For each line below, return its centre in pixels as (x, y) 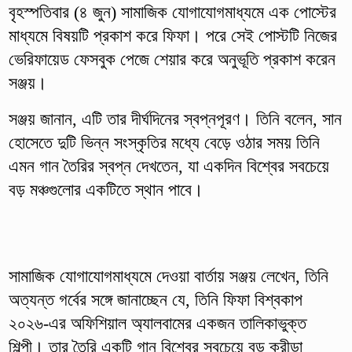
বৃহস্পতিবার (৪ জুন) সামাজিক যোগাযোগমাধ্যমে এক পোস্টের (172, 12)
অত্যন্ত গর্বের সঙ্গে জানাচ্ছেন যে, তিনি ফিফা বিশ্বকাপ (155, 299)
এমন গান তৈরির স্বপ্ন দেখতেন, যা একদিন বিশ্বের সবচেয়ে (169, 166)
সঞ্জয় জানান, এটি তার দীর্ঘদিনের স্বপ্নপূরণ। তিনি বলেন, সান (175, 119)
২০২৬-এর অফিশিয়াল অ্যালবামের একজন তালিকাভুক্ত (157, 323)
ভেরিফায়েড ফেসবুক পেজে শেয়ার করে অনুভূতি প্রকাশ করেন (172, 59)
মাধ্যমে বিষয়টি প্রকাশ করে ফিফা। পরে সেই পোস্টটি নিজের (172, 35)
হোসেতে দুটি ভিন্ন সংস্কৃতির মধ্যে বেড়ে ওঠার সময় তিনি (164, 142)
